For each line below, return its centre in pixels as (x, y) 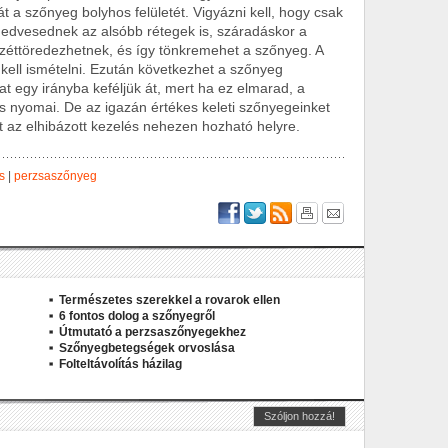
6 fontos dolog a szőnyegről (137, 316)
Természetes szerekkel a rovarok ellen (169, 300)
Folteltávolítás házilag (120, 364)
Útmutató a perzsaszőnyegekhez (152, 332)
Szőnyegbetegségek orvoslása (147, 348)
